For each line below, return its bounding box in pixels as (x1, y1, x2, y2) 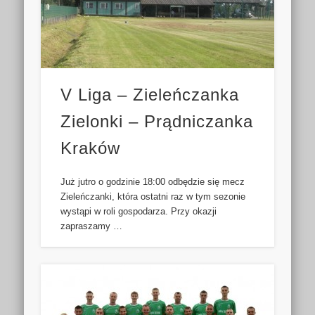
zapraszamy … (60, 221, 123, 232)
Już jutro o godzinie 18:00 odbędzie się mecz (60, 176, 245, 188)
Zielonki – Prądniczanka (60, 112, 254, 131)
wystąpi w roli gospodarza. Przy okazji (60, 206, 217, 217)
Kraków (60, 139, 121, 158)
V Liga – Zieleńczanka (60, 85, 240, 105)
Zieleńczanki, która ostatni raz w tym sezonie (60, 191, 246, 202)
